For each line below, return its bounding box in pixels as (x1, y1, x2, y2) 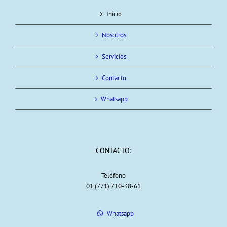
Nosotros (102, 31, 126, 40)
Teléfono (101, 171, 126, 180)
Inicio (106, 10, 122, 19)
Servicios (102, 52, 126, 61)
